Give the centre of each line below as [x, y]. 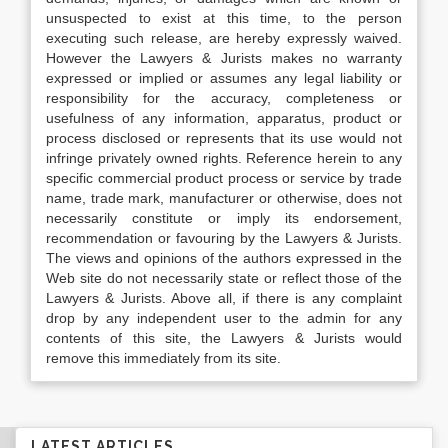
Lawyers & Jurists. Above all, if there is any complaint [224, 298]
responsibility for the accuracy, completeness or [224, 98]
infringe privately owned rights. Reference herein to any [224, 158]
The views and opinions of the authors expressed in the [224, 258]
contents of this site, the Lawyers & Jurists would [224, 338]
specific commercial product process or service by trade [224, 178]
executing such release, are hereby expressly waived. [224, 38]
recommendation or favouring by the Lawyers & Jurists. [224, 238]
